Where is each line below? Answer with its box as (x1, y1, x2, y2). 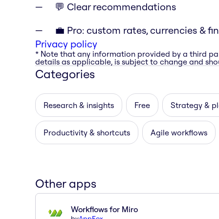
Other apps (35, 175, 96, 191)
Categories (35, 66, 95, 81)
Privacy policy (35, 37, 97, 50)
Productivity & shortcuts (44, 127, 130, 137)
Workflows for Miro (71, 204, 138, 214)
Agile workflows (151, 127, 207, 137)
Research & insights (44, 100, 114, 110)
